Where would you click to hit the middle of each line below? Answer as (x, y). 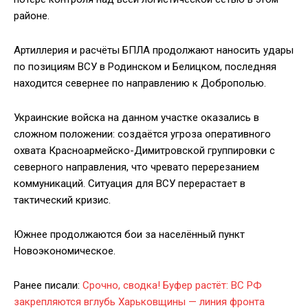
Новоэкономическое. (65, 251)
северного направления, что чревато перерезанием (136, 167)
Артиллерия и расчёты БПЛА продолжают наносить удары (154, 51)
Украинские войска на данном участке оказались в (136, 118)
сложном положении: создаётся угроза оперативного (142, 134)
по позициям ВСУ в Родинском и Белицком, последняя (145, 67)
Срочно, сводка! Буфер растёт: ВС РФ (172, 286)
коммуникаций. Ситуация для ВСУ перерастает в (130, 184)
